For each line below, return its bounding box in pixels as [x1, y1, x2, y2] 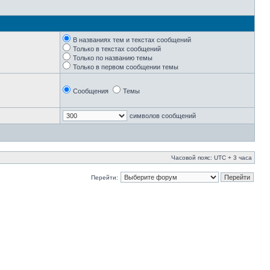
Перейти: [91, 174, 118, 181]
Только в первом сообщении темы [73, 63, 178, 71]
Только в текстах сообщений [73, 45, 161, 52]
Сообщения [73, 87, 108, 95]
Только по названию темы [73, 54, 152, 61]
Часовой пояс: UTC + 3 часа [171, 154, 252, 161]
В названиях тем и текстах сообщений [73, 36, 191, 43]
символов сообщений [130, 112, 196, 119]
